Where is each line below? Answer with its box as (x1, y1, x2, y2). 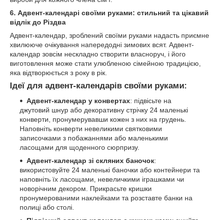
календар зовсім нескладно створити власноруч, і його (10, 50, 186, 58)
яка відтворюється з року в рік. (10, 68, 107, 77)
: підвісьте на (130, 96, 171, 105)
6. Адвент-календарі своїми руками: (10, 8, 137, 17)
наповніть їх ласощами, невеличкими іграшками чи (20, 175, 184, 183)
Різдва (41, 18, 66, 26)
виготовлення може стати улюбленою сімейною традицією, (10, 59, 201, 67)
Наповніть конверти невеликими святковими (20, 124, 162, 133)
